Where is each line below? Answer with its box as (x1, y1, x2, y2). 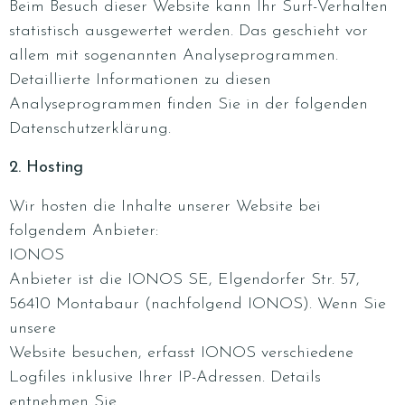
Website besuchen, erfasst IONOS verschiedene (9, 344, 353, 362)
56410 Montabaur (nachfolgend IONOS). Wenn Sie (9, 296, 386, 313)
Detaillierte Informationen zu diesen (9, 71, 271, 89)
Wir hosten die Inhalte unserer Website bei (9, 198, 321, 215)
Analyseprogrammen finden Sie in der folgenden (9, 96, 368, 113)
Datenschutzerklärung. (9, 120, 171, 137)
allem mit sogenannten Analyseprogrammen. (9, 47, 338, 64)
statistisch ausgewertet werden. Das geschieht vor (9, 23, 368, 40)
